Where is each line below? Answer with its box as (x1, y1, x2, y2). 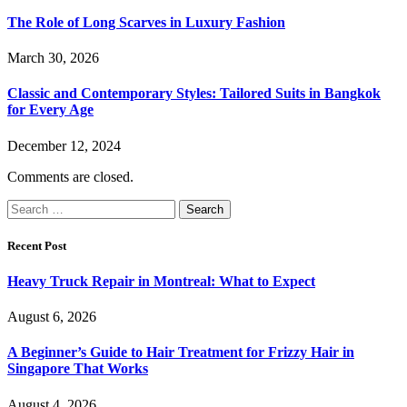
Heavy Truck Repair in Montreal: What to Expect (7, 273, 315, 289)
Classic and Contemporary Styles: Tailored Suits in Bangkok (7, 85, 381, 102)
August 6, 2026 (7, 309, 96, 325)
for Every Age (7, 102, 94, 118)
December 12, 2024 (7, 137, 121, 154)
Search (6, 198, 45, 214)
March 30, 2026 (7, 50, 99, 66)
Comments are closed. (7, 168, 134, 184)
